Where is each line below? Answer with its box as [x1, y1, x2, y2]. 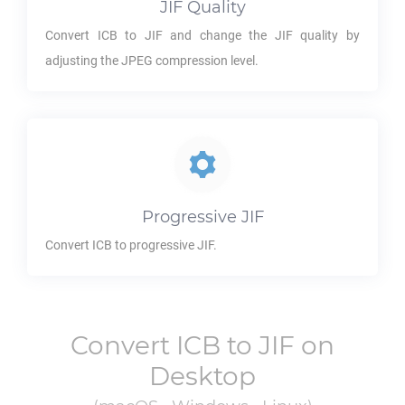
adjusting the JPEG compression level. [45, 53, 259, 68]
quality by [292, 28, 361, 42]
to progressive [112, 238, 197, 252]
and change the [162, 28, 275, 42]
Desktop [149, 361, 256, 391]
